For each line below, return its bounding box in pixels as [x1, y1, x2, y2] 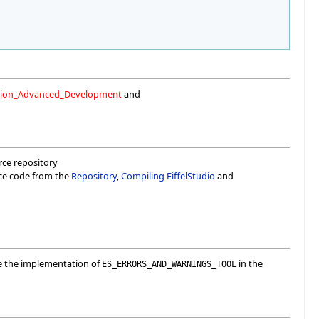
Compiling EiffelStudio [121, 169, 215, 183]
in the [236, 256, 263, 270]
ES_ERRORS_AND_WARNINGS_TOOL [102, 258, 236, 269]
